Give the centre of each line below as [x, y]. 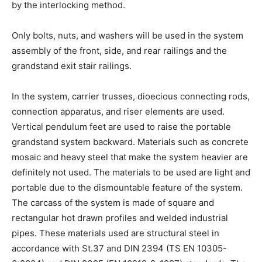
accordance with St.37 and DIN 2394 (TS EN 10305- [119, 248]
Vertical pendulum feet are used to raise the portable [121, 126]
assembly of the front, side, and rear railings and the [119, 50]
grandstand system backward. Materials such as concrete [130, 142]
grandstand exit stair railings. [72, 65]
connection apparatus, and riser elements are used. [118, 111]
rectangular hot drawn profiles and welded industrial [120, 218]
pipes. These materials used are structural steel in [116, 233]
